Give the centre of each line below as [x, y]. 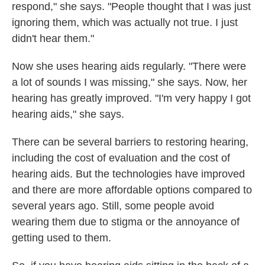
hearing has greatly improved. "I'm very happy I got [131, 98]
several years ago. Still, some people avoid [113, 206]
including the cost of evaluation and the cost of [121, 158]
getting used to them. [62, 238]
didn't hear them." [53, 39]
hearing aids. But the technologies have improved [128, 174]
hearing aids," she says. [68, 114]
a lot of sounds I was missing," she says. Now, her [130, 83]
